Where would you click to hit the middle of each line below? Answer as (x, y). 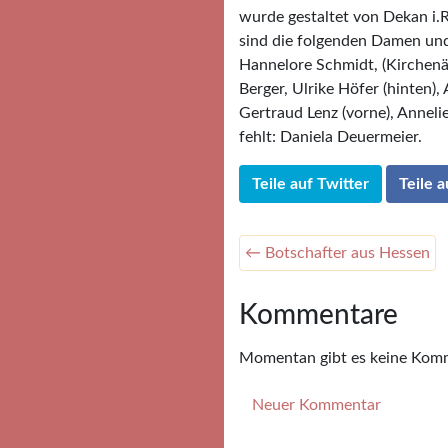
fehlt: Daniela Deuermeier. (330, 137)
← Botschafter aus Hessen (337, 253)
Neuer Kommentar (316, 405)
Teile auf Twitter (310, 184)
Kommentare (318, 315)
